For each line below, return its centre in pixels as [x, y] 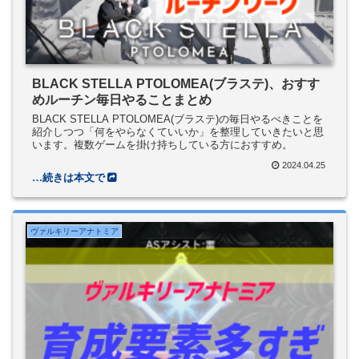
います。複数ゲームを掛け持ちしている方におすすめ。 [162, 144]
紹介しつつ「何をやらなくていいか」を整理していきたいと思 [178, 131]
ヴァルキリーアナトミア [75, 231]
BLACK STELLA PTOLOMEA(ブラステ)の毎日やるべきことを [177, 119]
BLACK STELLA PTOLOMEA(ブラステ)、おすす [176, 83]
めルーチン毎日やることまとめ [122, 99]
